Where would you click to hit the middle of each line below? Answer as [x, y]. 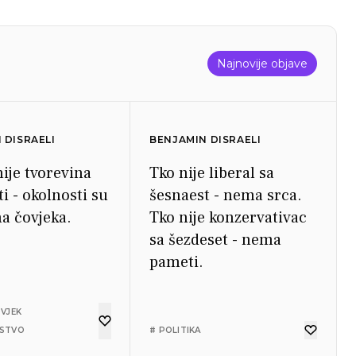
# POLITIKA [175, 330]
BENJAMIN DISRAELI [205, 139]
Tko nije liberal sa [212, 173]
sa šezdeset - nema [216, 240]
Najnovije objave [262, 64]
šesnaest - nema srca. [226, 195]
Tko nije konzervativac [228, 218]
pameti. [177, 262]
